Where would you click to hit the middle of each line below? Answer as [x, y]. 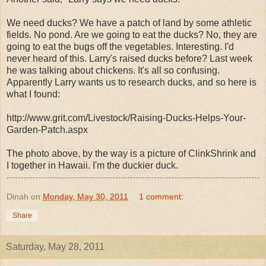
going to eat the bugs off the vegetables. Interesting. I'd [120, 47]
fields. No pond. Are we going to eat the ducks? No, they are [132, 35]
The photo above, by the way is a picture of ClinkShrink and [131, 154]
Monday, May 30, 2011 [85, 197]
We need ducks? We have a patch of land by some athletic [129, 23]
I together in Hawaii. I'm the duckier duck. [92, 166]
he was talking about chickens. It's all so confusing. [113, 71]
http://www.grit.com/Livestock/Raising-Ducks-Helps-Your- [126, 118]
